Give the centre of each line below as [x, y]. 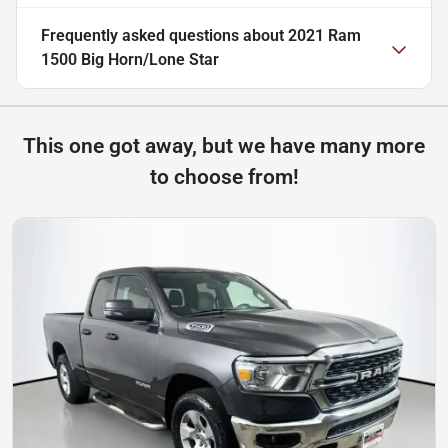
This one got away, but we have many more [224, 146]
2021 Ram [324, 36]
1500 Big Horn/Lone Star [130, 60]
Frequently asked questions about [164, 36]
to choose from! [224, 177]
